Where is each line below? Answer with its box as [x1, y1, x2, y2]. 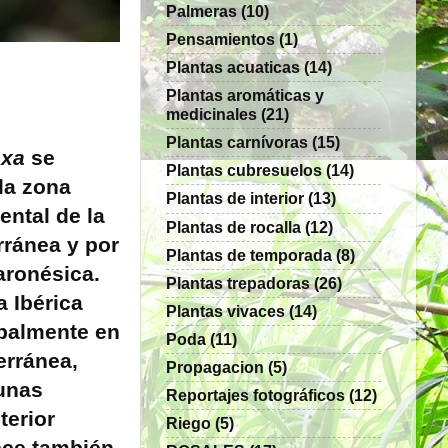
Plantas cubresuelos [166, 161, 322, 180]
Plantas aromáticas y [166, 86, 324, 105]
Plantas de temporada [166, 245, 332, 264]
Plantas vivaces [166, 301, 285, 320]
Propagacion [166, 358, 264, 377]
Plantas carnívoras [166, 133, 308, 152]
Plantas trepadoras [166, 273, 310, 292]
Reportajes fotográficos [166, 386, 345, 405]
